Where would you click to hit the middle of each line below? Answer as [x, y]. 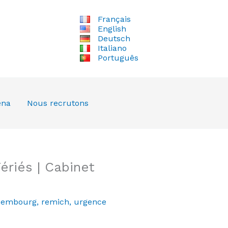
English [112, 29]
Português [118, 58]
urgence [90, 202]
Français [114, 19]
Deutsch [114, 39]
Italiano [112, 48]
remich [55, 202]
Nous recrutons [58, 103]
